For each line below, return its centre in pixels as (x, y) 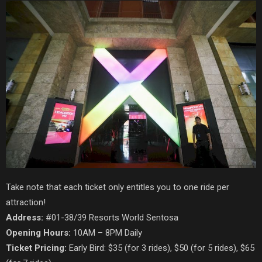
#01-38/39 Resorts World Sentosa (112, 217)
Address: (26, 217)
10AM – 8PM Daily (106, 232)
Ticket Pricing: (36, 248)
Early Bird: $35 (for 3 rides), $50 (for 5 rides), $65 (161, 248)
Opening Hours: (38, 232)
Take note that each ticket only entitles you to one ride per (118, 187)
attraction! (26, 202)
